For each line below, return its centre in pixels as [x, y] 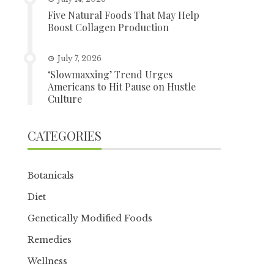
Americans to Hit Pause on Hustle [122, 87]
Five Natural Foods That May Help [124, 15]
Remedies [50, 240]
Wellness [48, 261]
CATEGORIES [65, 135]
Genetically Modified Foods [90, 218]
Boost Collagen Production [109, 27]
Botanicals [51, 176]
